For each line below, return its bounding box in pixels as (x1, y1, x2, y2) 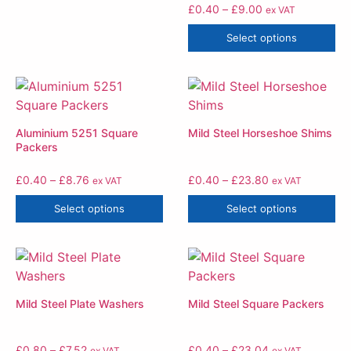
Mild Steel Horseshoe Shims (188, 125, 332, 139)
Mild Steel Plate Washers (16, 296, 144, 310)
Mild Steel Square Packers (188, 296, 324, 310)
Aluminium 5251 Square (16, 125, 138, 139)
